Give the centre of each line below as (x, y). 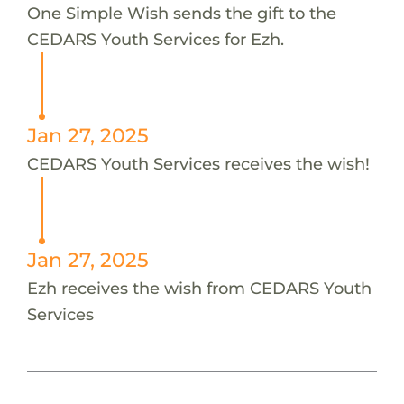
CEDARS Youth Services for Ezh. (155, 39)
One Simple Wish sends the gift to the (181, 13)
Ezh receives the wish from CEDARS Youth (199, 288)
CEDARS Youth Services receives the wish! (198, 163)
